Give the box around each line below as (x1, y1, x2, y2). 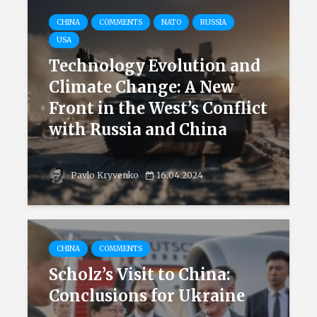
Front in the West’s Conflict (49, 98, 267, 118)
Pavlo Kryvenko (69, 170, 139, 180)
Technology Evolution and (49, 56, 260, 76)
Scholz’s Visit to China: (49, 265, 231, 284)
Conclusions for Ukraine (49, 286, 245, 306)
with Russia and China (49, 120, 227, 139)
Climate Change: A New (49, 77, 234, 97)
